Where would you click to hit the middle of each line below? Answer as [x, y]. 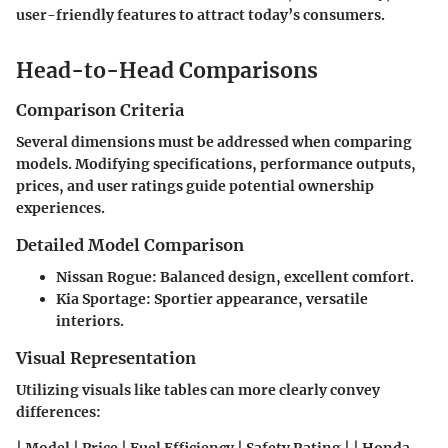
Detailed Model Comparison [130, 244]
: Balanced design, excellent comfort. [283, 277]
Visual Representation [106, 358]
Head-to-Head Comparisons [167, 71]
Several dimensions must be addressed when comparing [214, 141]
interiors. [90, 321]
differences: [58, 412]
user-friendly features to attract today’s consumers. [200, 15]
